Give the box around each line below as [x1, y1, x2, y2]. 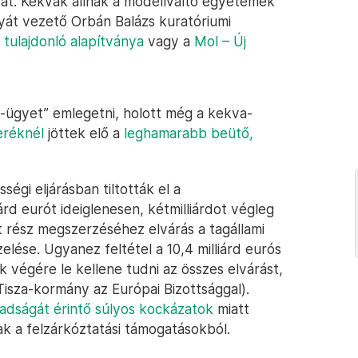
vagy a [144, 33, 194, 50]
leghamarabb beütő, [124, 125, 253, 141]
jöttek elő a [44, 125, 124, 141]
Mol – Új [194, 33, 246, 50]
